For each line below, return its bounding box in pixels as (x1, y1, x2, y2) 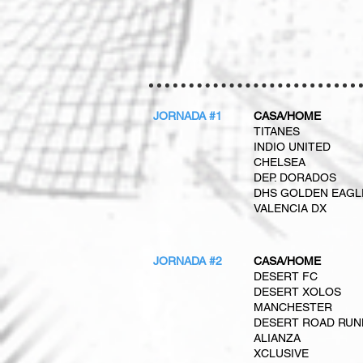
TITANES (254, 125, 300, 138)
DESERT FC (254, 270, 318, 283)
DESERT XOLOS (254, 285, 341, 298)
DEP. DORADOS (254, 171, 336, 184)
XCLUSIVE (254, 347, 309, 360)
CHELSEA (254, 156, 305, 169)
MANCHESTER (254, 301, 332, 314)
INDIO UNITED (254, 140, 331, 153)
